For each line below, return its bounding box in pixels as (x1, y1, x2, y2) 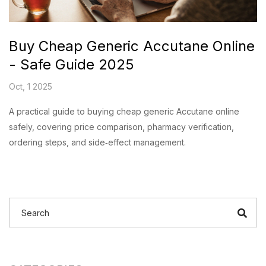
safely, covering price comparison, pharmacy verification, (9, 122, 234, 132)
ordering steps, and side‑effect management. (9, 137, 186, 148)
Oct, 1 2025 (9, 81, 52, 92)
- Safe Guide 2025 (9, 56, 134, 74)
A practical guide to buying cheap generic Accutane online (9, 106, 239, 117)
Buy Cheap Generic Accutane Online (9, 37, 255, 55)
